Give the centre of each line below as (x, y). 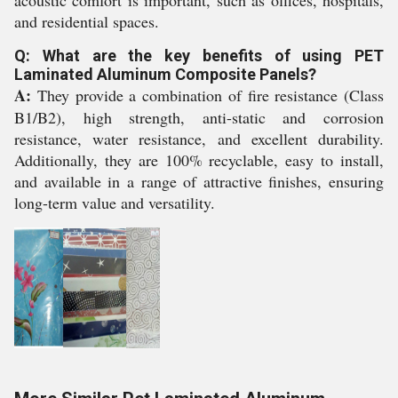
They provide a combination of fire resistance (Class (207, 95)
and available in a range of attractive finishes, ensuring (199, 181)
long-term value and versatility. (115, 203)
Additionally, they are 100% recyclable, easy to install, (199, 160)
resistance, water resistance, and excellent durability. (199, 139)
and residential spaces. (87, 21)
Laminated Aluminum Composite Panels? (165, 74)
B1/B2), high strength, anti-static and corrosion (199, 117)
